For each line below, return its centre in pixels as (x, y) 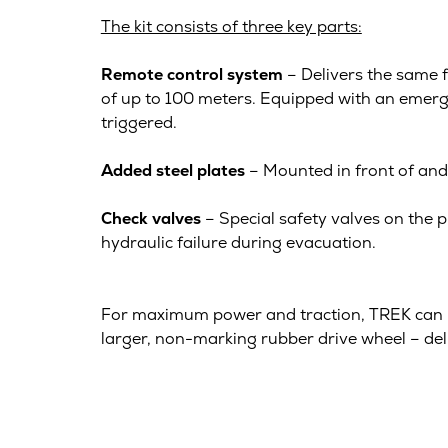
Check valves (150, 218)
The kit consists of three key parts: (231, 26)
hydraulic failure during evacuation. (238, 242)
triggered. (138, 122)
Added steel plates (172, 170)
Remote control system (191, 74)
